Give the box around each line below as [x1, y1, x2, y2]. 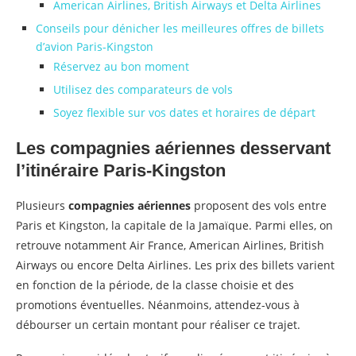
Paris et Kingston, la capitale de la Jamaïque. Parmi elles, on [16, 217, 333, 233]
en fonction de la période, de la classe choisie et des [16, 277, 294, 292]
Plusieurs [16, 197, 68, 213]
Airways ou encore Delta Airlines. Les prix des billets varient [16, 257, 335, 273]
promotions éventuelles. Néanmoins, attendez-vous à [16, 296, 300, 312]
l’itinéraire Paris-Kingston [16, 160, 226, 180]
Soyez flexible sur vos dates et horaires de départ [53, 104, 315, 120]
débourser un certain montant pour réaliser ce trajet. [16, 316, 300, 332]
